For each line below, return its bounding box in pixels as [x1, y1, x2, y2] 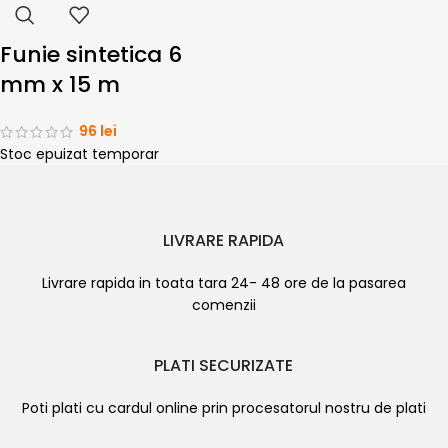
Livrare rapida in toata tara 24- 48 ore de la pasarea [41, 273, 406, 294]
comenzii [191, 295, 256, 316]
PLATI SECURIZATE [154, 354, 294, 378]
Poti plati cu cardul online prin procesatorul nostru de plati [21, 398, 426, 419]
